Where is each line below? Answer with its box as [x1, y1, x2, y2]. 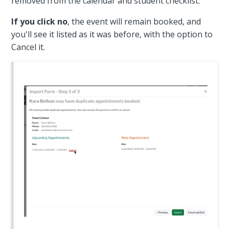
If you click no [11, 15, 68, 27]
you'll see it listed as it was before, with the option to [11, 28, 213, 40]
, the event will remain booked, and [67, 15, 201, 27]
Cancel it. [11, 41, 45, 53]
